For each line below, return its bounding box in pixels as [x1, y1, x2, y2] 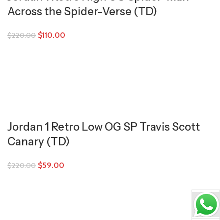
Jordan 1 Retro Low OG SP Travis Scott [7, 120, 200, 134]
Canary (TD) [7, 135, 70, 148]
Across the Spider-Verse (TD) [7, 5, 157, 18]
